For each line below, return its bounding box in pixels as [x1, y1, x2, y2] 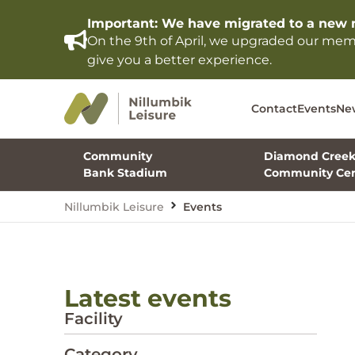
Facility [63, 308, 123, 328]
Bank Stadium [82, 166, 167, 180]
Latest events [63, 283, 231, 313]
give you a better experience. [86, 52, 272, 67]
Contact [251, 101, 298, 116]
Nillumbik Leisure [63, 199, 164, 214]
